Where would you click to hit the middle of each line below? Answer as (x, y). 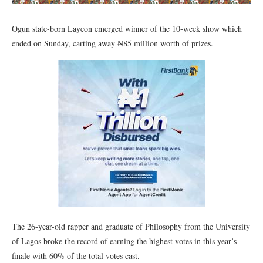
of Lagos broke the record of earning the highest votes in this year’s (124, 241)
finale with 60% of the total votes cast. (76, 256)
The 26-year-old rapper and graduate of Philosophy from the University (131, 226)
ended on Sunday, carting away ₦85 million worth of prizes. (112, 43)
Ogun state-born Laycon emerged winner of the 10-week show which (127, 28)
